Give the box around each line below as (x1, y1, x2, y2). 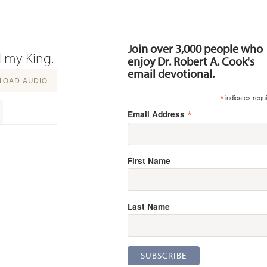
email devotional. (128, 66, 215, 81)
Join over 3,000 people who (128, 41, 263, 56)
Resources (119, 14, 175, 32)
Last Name (128, 200, 170, 213)
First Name (128, 154, 171, 167)
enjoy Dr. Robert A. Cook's (128, 53, 255, 69)
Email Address (128, 107, 188, 120)
